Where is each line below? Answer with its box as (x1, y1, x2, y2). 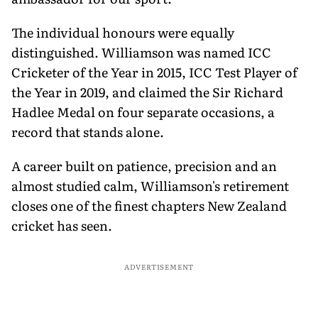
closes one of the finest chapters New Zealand (11, 195, 287, 215)
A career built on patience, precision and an (11, 155, 277, 175)
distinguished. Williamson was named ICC (11, 42, 271, 62)
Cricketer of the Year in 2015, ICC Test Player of (11, 62, 297, 82)
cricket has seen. (11, 215, 112, 235)
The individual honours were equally (11, 22, 234, 42)
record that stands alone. (11, 121, 164, 141)
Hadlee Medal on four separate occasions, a (11, 102, 275, 121)
